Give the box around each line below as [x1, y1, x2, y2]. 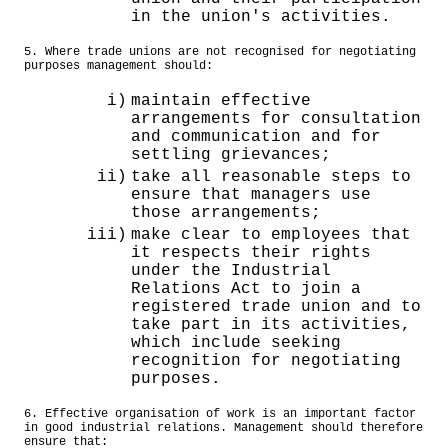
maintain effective [131, 91, 311, 110]
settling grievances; [131, 145, 331, 164]
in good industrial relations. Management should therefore [24, 420, 423, 435]
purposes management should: [24, 58, 213, 73]
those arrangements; [131, 203, 321, 222]
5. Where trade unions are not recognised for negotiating [24, 44, 416, 59]
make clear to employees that [131, 225, 411, 244]
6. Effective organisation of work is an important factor [24, 406, 416, 421]
